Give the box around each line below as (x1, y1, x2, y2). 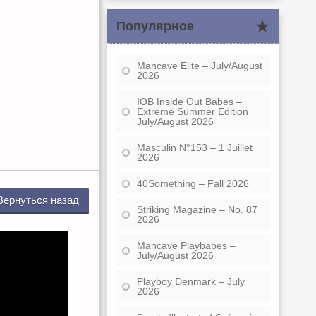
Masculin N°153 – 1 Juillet (137, 141, 253, 153)
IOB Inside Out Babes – (137, 95, 242, 107)
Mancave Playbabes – (137, 239, 236, 251)
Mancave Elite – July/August (137, 59, 262, 71)
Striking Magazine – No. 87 (137, 203, 257, 215)
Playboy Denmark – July (137, 275, 245, 287)
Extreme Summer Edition (137, 105, 248, 117)
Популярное (116, 18, 194, 33)
